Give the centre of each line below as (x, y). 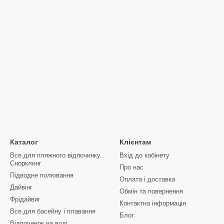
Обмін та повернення (151, 191)
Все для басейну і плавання (53, 211)
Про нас (131, 167)
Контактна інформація (153, 203)
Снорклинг (26, 163)
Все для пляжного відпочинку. (56, 155)
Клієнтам (135, 142)
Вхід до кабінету (144, 155)
